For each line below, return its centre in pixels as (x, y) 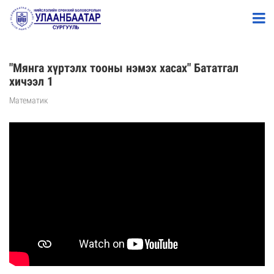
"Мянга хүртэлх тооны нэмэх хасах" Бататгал (124, 68)
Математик (28, 100)
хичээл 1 (31, 81)
